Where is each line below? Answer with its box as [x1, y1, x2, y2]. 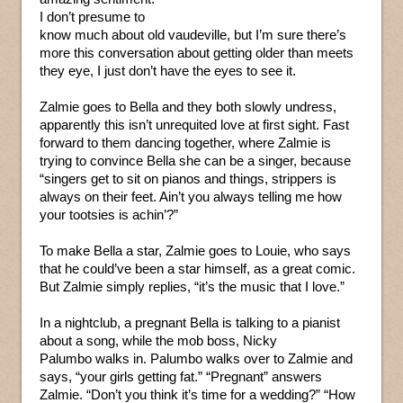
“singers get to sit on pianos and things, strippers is [40, 171, 336, 187]
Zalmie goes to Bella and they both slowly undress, [40, 99, 336, 115]
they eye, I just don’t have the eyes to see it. [40, 63, 296, 79]
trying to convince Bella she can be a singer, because [40, 153, 351, 169]
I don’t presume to [40, 9, 145, 25]
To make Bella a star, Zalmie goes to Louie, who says [40, 243, 351, 259]
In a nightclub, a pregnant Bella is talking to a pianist [40, 315, 340, 331]
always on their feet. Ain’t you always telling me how [40, 189, 342, 205]
